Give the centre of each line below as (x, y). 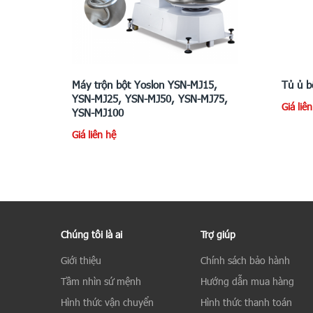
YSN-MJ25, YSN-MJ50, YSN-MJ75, (150, 98)
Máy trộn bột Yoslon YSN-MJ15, (145, 84)
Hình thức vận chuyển (107, 302)
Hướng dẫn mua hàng (247, 281)
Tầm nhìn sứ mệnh (101, 281)
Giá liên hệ (94, 134)
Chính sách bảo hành (245, 260)
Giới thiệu (81, 260)
